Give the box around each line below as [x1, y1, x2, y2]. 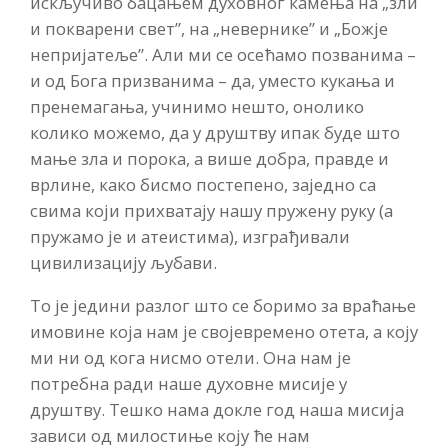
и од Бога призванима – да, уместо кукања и [30, 69, 395, 93]
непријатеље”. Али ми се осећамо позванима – [30, 43, 416, 67]
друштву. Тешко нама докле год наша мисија [30, 397, 404, 421]
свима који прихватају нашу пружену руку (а [30, 199, 393, 223]
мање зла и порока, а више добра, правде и [30, 147, 389, 171]
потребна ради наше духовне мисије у [30, 371, 347, 395]
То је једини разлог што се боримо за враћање [30, 293, 416, 317]
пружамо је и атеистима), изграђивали [30, 225, 350, 249]
